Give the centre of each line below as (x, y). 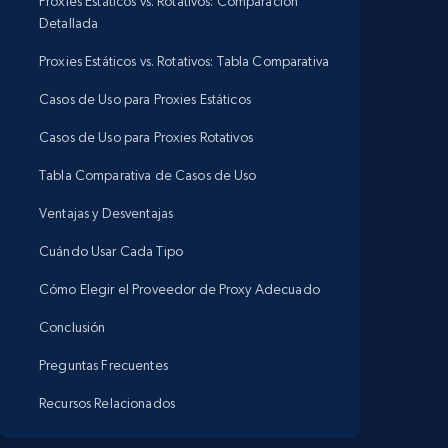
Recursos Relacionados (107, 403)
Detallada (69, 23)
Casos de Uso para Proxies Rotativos (146, 137)
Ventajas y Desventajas (106, 213)
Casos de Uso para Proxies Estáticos (145, 99)
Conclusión (72, 327)
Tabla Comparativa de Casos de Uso (148, 175)
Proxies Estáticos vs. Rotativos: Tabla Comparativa (184, 61)
